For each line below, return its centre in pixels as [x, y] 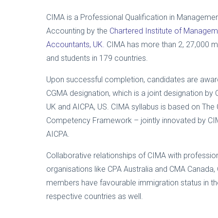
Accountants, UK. [75, 45]
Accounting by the [78, 31]
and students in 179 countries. [97, 58]
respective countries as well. [95, 197]
